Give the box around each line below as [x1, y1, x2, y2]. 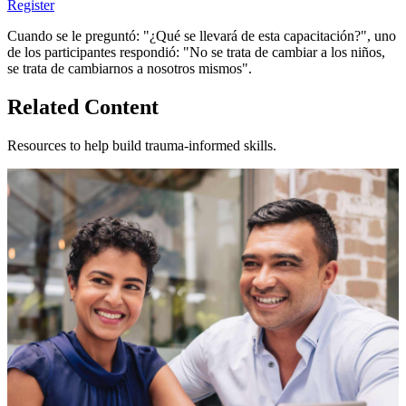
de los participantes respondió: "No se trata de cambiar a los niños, [7, 44, 385, 61]
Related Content [7, 95, 159, 119]
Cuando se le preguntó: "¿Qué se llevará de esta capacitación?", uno [7, 28, 396, 44]
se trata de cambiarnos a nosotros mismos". [7, 61, 252, 77]
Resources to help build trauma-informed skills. [7, 137, 276, 153]
